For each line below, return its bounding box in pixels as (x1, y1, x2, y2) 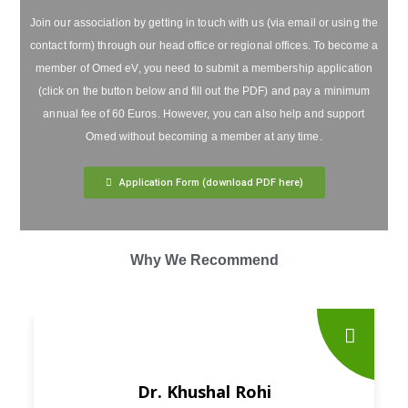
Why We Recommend (129, 252, 279, 269)
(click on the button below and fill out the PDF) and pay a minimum (37, 85, 371, 98)
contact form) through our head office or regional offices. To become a (29, 39, 378, 53)
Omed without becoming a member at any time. (86, 130, 322, 144)
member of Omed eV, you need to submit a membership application (35, 62, 373, 76)
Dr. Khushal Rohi (137, 381, 271, 403)
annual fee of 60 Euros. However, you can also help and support (43, 107, 365, 121)
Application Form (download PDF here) (118, 177, 303, 189)
